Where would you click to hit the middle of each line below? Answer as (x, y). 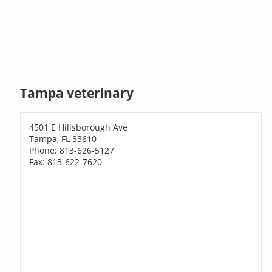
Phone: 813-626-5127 (72, 150)
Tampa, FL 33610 (63, 138)
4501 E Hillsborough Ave (79, 127)
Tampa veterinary (77, 93)
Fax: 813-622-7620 (66, 161)
